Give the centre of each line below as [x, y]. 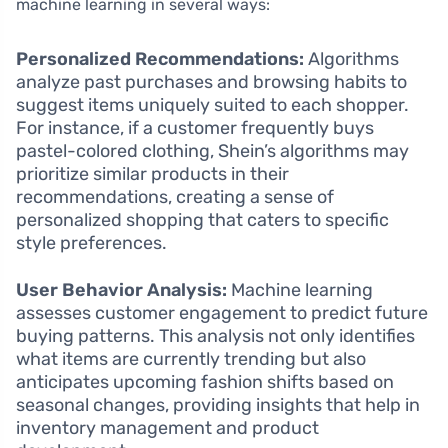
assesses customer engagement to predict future [222, 312]
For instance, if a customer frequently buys [195, 127]
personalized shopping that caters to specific [202, 219]
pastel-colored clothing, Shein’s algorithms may [212, 150]
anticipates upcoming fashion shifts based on [205, 381]
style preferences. [91, 242]
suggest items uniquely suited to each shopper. [212, 104]
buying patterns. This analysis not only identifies [215, 335]
